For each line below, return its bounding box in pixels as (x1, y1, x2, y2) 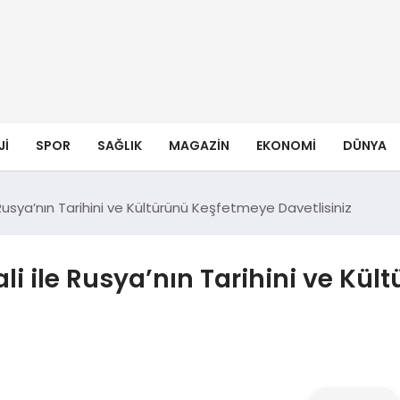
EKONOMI (255, 136, 316, 154)
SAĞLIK (96, 136, 142, 154)
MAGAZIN (168, 136, 229, 154)
